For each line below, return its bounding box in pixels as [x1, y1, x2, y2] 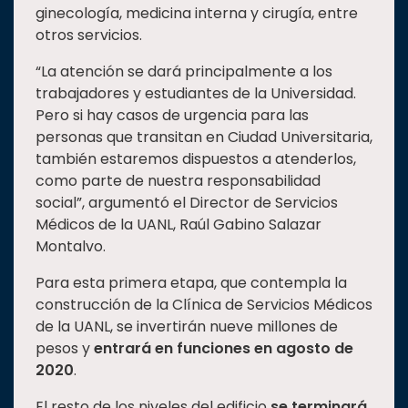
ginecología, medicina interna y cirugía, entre [36, 3, 358, 25]
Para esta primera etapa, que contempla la [36, 272, 347, 294]
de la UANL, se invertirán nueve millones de [36, 316, 338, 338]
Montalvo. [36, 236, 106, 258]
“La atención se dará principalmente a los [36, 61, 332, 83]
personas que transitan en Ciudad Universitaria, [36, 127, 372, 148]
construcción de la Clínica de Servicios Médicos [36, 294, 372, 316]
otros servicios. [36, 25, 142, 46]
